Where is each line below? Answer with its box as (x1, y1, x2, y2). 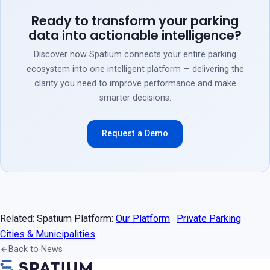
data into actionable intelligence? (28, 27, 242, 44)
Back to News (8, 244, 63, 254)
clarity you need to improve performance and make (34, 78, 236, 89)
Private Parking (177, 213, 241, 224)
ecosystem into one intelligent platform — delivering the (26, 64, 244, 74)
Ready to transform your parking (31, 12, 239, 30)
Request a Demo (102, 128, 168, 139)
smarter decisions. (99, 93, 171, 103)
